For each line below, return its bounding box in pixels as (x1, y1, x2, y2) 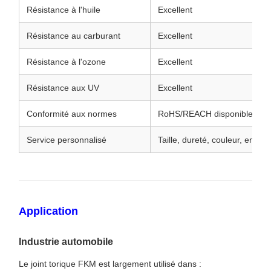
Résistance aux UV (27, 83, 99, 93)
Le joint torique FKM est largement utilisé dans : (19, 259, 201, 269)
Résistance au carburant (27, 31, 120, 41)
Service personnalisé (27, 135, 106, 145)
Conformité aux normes (27, 109, 117, 119)
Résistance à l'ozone (27, 57, 106, 67)
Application (19, 205, 78, 218)
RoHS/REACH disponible (158, 109, 253, 119)
